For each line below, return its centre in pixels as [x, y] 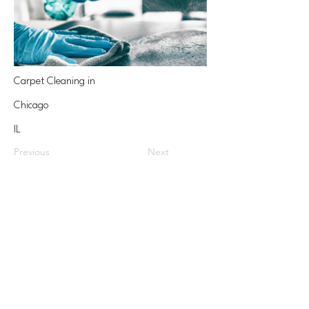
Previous [32, 152]
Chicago [31, 106]
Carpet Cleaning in [54, 82]
